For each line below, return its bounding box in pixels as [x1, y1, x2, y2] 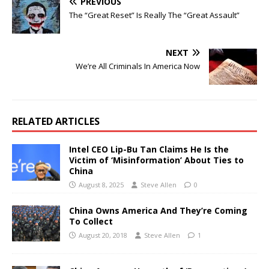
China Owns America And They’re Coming [69, 204, 247, 216]
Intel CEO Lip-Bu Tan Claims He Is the [69, 144, 229, 156]
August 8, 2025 [79, 180, 124, 190]
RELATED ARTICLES [12, 115, 100, 128]
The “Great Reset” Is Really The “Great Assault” [69, 10, 240, 21]
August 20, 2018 [79, 230, 127, 240]
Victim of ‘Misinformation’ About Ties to [69, 154, 244, 166]
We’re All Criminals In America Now [76, 61, 200, 72]
